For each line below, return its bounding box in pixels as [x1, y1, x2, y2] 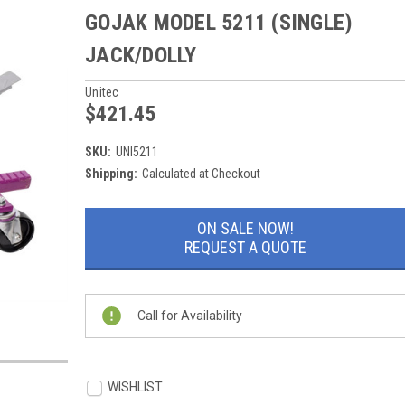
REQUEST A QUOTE [184, 237, 307, 257]
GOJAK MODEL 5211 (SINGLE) [85, 9, 353, 35]
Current [85, 201, 127, 216]
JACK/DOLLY [85, 42, 197, 68]
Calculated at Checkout [141, 165, 260, 181]
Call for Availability [137, 307, 242, 323]
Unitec [85, 84, 119, 99]
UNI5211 [115, 144, 158, 159]
